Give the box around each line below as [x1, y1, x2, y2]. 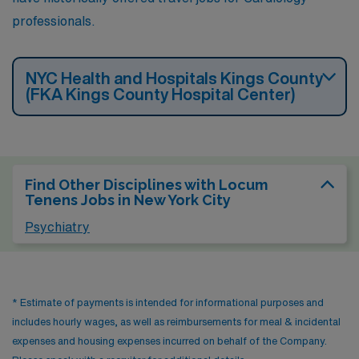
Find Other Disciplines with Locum [25, 175, 268, 193]
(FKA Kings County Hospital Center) [26, 85, 295, 103]
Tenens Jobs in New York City [25, 191, 231, 208]
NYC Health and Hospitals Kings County [26, 69, 323, 87]
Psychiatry [25, 220, 90, 233]
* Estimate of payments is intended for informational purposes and [12, 296, 324, 308]
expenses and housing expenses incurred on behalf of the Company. [12, 335, 327, 346]
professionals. [12, 14, 95, 27]
